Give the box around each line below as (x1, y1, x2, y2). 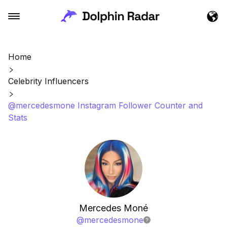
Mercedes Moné (79, 203, 148, 213)
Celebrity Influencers (8, 76, 89, 86)
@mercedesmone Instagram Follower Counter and (8, 100, 203, 110)
